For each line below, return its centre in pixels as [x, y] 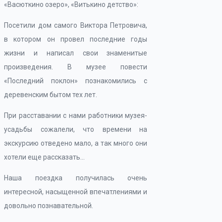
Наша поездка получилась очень [76, 178]
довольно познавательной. [49, 206]
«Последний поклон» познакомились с [76, 81]
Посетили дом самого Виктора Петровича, [76, 25]
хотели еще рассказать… [44, 157]
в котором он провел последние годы [76, 39]
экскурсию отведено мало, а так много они [76, 143]
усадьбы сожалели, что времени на [76, 129]
